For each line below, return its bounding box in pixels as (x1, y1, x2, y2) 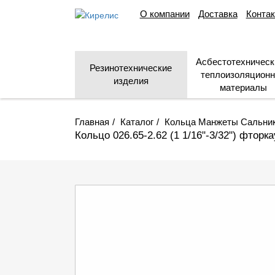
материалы (220, 82, 267, 93)
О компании (139, 9, 190, 19)
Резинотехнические (90, 63, 172, 73)
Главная (75, 117, 109, 127)
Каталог (120, 117, 153, 127)
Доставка (198, 9, 238, 19)
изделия (113, 76, 149, 86)
